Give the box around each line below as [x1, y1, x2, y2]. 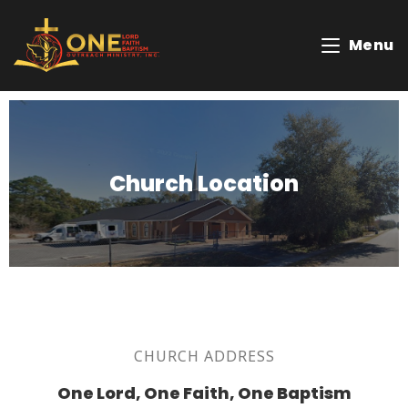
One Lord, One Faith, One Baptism [56, 382, 352, 404]
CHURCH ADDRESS [133, 346, 275, 366]
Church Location [109, 168, 299, 199]
